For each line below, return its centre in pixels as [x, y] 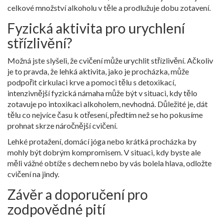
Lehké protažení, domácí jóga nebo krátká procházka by [102, 141]
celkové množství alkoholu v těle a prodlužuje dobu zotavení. [109, 7]
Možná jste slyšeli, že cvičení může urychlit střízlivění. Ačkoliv [110, 60]
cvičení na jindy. [33, 174]
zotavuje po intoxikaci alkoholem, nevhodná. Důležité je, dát [108, 104]
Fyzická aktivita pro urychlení [96, 28]
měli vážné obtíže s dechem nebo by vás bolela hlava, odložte [110, 163]
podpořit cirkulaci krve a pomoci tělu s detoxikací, [92, 82]
